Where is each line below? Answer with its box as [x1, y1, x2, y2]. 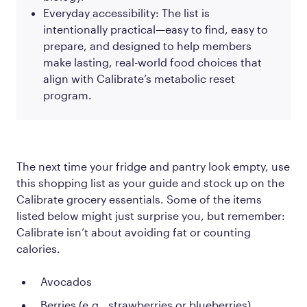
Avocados [40, 274, 92, 288]
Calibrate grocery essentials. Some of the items [16, 192, 262, 206]
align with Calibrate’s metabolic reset [43, 71, 235, 85]
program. [43, 88, 92, 101]
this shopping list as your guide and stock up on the [16, 175, 284, 189]
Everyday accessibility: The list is [43, 5, 210, 19]
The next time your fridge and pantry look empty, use [16, 159, 290, 173]
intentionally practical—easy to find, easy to [43, 22, 268, 36]
